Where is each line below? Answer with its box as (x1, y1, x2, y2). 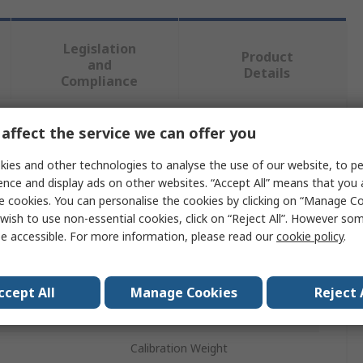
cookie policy (276, 228, 344, 244)
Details (244, 64, 291, 83)
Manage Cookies (130, 283, 237, 301)
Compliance (61, 72, 139, 91)
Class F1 (130, 274, 174, 290)
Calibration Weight (130, 340, 228, 357)
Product (241, 48, 293, 66)
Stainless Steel (130, 307, 207, 323)
